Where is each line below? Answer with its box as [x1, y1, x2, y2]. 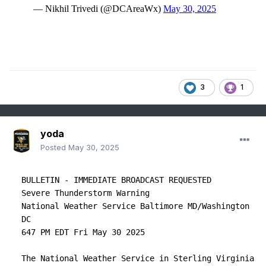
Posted [40, 142, 68, 153]
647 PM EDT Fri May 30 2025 [21, 227, 145, 237]
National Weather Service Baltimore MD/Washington [21, 201, 249, 211]
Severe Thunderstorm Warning [21, 188, 150, 198]
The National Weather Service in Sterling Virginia [21, 254, 254, 264]
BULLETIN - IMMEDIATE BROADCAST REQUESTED [21, 175, 211, 185]
